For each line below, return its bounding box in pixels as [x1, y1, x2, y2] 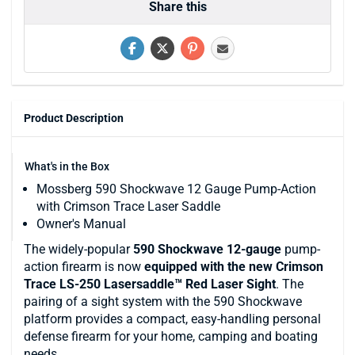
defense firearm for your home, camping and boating [24, 329, 318, 345]
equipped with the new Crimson [144, 259, 323, 275]
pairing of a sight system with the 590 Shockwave [24, 294, 302, 310]
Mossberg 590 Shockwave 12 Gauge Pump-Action [36, 181, 316, 197]
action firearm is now [24, 259, 144, 275]
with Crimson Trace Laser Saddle [36, 199, 220, 215]
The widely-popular [24, 242, 133, 258]
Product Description [24, 112, 124, 125]
